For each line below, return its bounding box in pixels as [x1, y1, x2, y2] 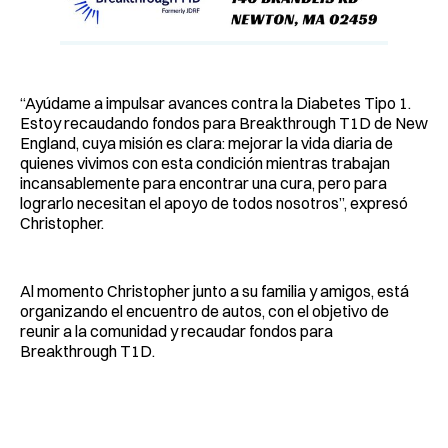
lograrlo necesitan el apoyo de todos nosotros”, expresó [20, 192, 408, 213]
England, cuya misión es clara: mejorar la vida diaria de [20, 132, 393, 153]
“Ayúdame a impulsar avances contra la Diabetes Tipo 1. [20, 92, 411, 113]
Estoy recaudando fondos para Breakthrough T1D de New [20, 112, 428, 133]
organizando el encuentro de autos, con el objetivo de [20, 300, 389, 321]
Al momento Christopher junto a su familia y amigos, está [20, 280, 409, 301]
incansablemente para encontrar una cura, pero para [20, 172, 387, 193]
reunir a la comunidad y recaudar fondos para [20, 320, 333, 341]
